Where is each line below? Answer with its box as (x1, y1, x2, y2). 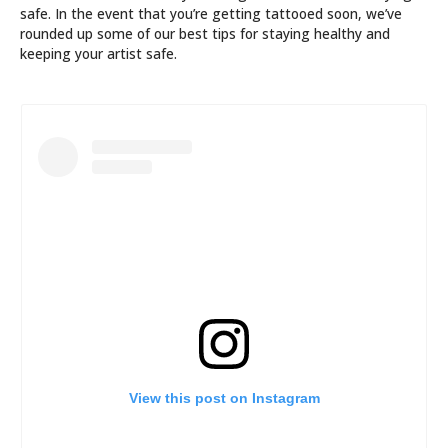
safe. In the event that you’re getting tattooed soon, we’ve (20, 4, 402, 24)
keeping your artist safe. (20, 44, 177, 64)
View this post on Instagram (128, 389, 320, 406)
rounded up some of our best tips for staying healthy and (20, 24, 390, 44)
